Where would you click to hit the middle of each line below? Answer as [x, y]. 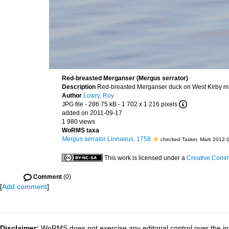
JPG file [73, 104]
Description [79, 87]
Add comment [25, 187]
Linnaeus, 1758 [128, 139]
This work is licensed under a [145, 158]
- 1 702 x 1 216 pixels [148, 104]
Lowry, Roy [99, 96]
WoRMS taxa [81, 130]
